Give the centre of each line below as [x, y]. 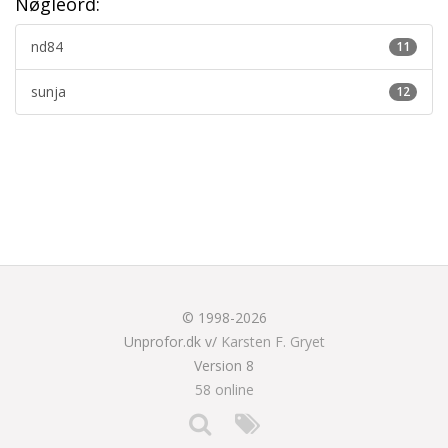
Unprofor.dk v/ [172, 341]
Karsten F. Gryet [272, 341]
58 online [224, 389]
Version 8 [224, 365]
